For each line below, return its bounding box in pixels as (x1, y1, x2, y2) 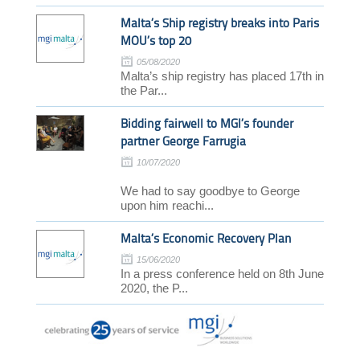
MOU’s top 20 (120, 33, 191, 48)
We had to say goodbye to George (120, 183, 300, 198)
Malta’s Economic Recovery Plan (120, 231, 292, 246)
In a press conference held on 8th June (120, 266, 324, 280)
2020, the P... (120, 280, 188, 295)
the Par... (120, 83, 167, 97)
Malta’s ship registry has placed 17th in (120, 68, 324, 83)
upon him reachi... (120, 198, 214, 212)
